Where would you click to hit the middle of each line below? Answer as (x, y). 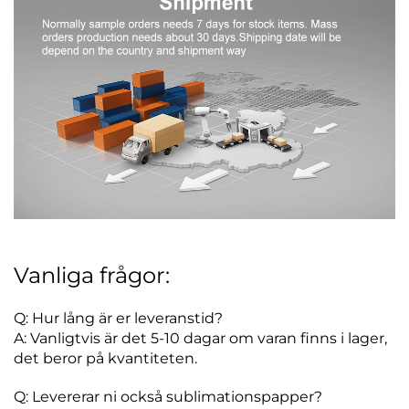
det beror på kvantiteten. (105, 358)
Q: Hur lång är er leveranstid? (118, 318)
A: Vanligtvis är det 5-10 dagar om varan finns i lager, (200, 338)
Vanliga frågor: (92, 275)
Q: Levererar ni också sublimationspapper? (170, 396)
